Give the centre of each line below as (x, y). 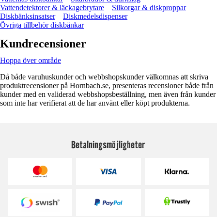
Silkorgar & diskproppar (149, 7)
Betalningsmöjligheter (108, 144)
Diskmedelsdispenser (95, 16)
